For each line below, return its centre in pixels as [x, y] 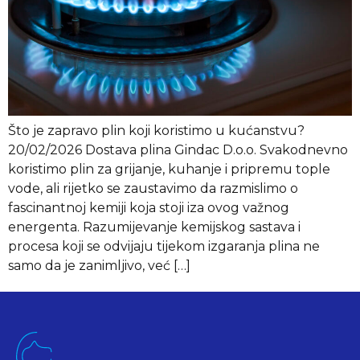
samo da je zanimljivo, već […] [99, 266]
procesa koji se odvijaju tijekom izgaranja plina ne [164, 247]
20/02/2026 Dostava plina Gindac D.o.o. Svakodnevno [178, 150]
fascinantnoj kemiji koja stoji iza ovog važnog [149, 208]
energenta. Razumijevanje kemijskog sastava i [154, 227]
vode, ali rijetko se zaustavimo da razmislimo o [153, 189]
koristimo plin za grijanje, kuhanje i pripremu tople [169, 170]
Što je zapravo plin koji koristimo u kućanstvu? [156, 131]
